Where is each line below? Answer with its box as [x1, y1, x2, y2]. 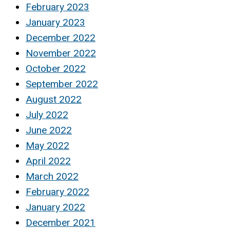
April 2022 [26, 155, 71, 167]
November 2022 [26, 47, 96, 60]
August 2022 [26, 93, 82, 106]
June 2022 [26, 124, 72, 137]
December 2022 [26, 32, 95, 44]
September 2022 [26, 78, 98, 90]
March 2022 [26, 170, 79, 183]
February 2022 [26, 186, 89, 198]
